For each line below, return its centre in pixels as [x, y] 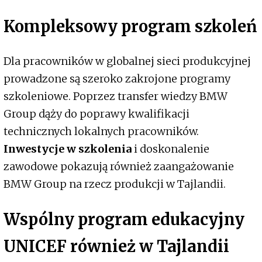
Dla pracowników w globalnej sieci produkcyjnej [127, 61]
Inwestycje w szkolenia [68, 149]
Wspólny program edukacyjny [124, 220]
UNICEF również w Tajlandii [116, 247]
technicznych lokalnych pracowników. [101, 131]
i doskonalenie [170, 149]
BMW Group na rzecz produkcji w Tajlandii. [115, 184]
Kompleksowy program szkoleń [130, 26]
